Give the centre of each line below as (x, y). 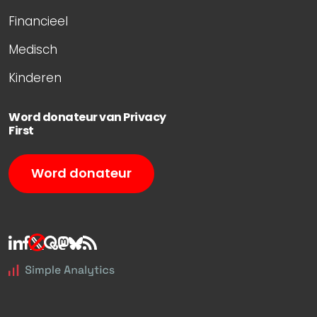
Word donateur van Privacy (87, 117)
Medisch (33, 49)
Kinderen (35, 77)
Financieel (38, 21)
